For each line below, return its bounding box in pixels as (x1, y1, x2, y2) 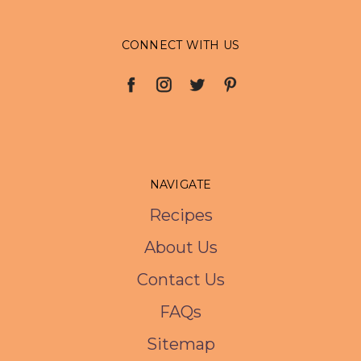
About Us (143, 238, 218, 257)
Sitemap (146, 334, 215, 354)
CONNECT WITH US (121, 38, 240, 52)
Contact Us (136, 270, 225, 289)
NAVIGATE (149, 177, 212, 192)
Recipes (148, 205, 213, 225)
